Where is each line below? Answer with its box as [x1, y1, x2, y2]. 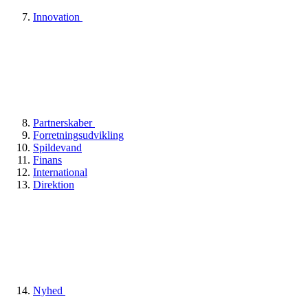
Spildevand [33, 141, 82, 153]
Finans [33, 153, 62, 166]
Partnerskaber [33, 116, 95, 129]
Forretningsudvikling [33, 129, 124, 141]
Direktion [33, 178, 74, 190]
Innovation [33, 10, 82, 23]
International [33, 166, 87, 178]
